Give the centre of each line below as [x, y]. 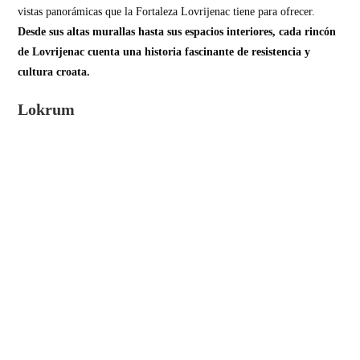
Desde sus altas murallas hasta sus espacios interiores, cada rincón [177, 32]
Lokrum [47, 110]
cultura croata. [54, 72]
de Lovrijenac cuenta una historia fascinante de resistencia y [164, 52]
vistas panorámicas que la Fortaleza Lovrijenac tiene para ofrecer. [167, 12]
